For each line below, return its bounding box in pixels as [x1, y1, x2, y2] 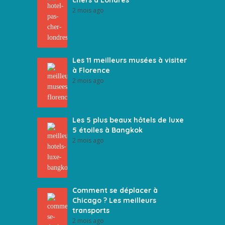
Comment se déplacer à [72, 186, 158, 195]
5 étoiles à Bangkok [72, 126, 143, 135]
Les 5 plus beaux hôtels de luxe [72, 116, 184, 125]
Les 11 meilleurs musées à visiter [72, 56, 187, 65]
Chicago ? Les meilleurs [72, 196, 156, 205]
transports [72, 206, 109, 215]
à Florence [72, 66, 110, 75]
